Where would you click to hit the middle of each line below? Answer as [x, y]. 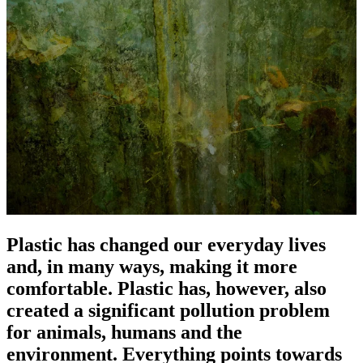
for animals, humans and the [124, 332]
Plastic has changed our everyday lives [166, 244]
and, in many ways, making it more [152, 266]
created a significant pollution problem [168, 310]
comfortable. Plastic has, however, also [167, 288]
